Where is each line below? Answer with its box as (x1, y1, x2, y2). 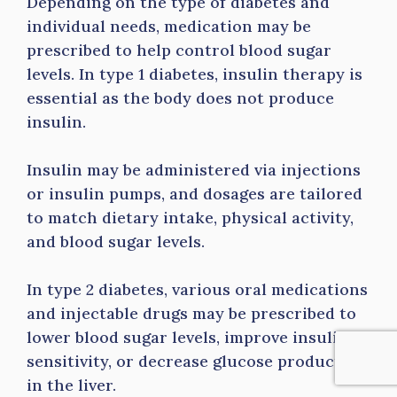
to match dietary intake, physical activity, (27, 207, 354, 228)
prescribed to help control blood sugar (27, 40, 331, 60)
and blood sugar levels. (27, 231, 209, 252)
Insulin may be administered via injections (27, 160, 361, 180)
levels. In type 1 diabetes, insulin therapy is (27, 64, 362, 84)
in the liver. (27, 375, 116, 395)
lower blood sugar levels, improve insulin (27, 327, 348, 347)
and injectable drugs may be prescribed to (27, 303, 356, 323)
